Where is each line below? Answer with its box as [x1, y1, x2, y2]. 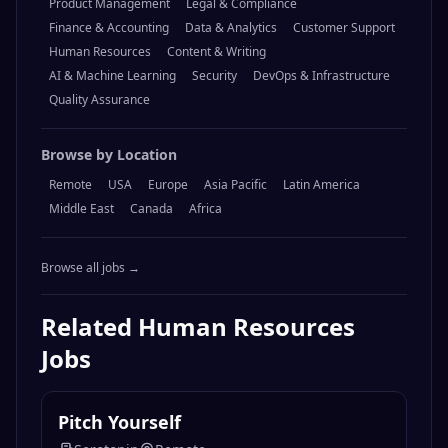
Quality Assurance [49, 91, 150, 109]
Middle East [49, 200, 114, 218]
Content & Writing [167, 43, 266, 61]
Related [41, 310, 138, 344]
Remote [49, 176, 92, 194]
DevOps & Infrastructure [253, 67, 390, 85]
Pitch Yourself [58, 410, 181, 435]
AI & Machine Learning [49, 67, 176, 85]
